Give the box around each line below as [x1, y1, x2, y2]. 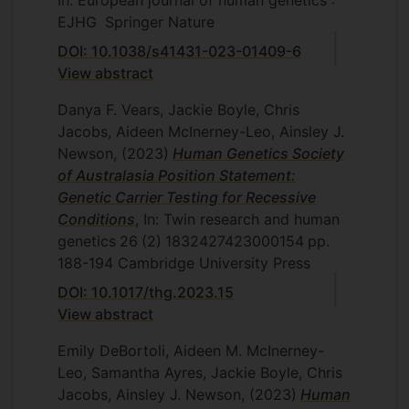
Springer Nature [100, 13, 215, 31]
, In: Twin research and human [135, 210, 340, 228]
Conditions [58, 210, 135, 228]
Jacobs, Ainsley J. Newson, [58, 385, 249, 404]
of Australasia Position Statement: [58, 166, 296, 184]
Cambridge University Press [113, 254, 310, 272]
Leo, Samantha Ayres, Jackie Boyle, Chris [58, 363, 342, 382]
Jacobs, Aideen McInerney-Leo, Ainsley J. [58, 122, 344, 141]
